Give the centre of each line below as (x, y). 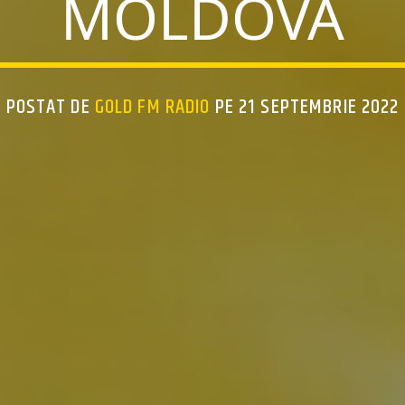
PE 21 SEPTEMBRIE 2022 (305, 107)
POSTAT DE (50, 107)
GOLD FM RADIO (152, 107)
